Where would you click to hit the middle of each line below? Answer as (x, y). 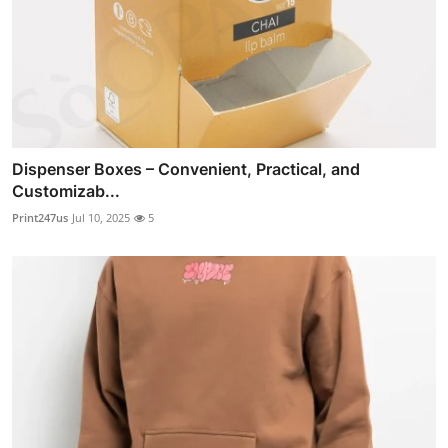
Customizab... (66, 191)
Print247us (40, 218)
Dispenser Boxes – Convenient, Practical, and (186, 169)
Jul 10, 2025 (101, 218)
